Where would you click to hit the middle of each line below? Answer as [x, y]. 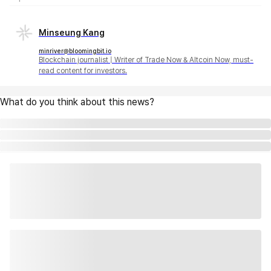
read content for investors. [83, 70]
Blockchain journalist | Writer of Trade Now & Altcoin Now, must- [146, 60]
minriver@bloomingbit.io [75, 51]
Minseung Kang [72, 32]
